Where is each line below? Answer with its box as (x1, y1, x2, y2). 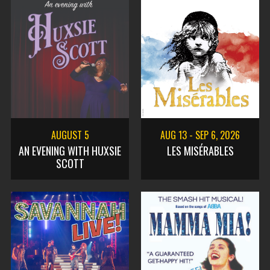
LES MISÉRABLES (166, 143, 234, 159)
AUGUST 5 (51, 128, 89, 142)
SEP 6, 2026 (195, 128, 240, 142)
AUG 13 (160, 128, 189, 142)
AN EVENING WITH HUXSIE (19, 143, 121, 159)
